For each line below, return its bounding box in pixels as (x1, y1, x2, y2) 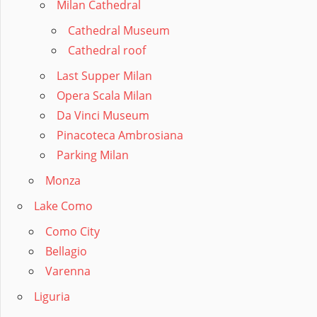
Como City (45, 224, 100, 240)
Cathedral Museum (68, 23, 170, 39)
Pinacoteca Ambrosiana (57, 127, 183, 144)
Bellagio (45, 243, 87, 260)
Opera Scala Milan (57, 88, 152, 104)
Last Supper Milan (57, 68, 152, 84)
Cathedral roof (68, 42, 146, 59)
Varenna (45, 263, 91, 279)
